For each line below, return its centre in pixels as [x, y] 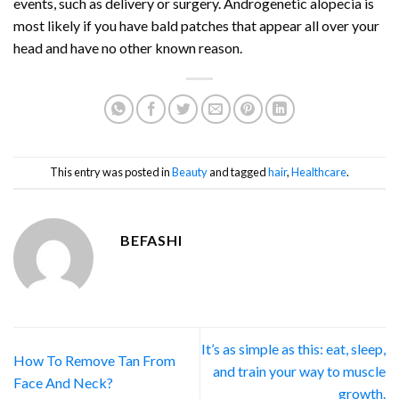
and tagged [238, 172]
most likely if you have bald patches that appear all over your [196, 26]
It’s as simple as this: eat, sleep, [293, 349]
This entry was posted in [111, 172]
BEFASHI [151, 240]
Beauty [190, 172]
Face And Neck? [63, 382]
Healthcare [319, 172]
